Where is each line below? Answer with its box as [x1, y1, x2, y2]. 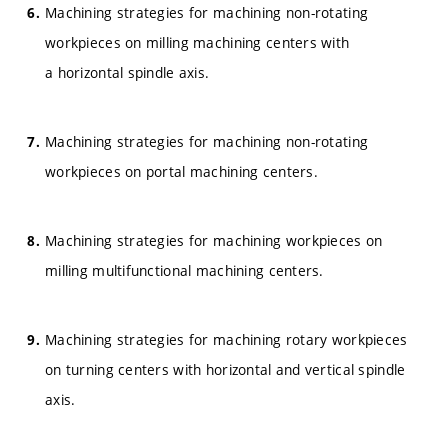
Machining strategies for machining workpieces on [45, 230, 383, 250]
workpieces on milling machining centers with [45, 33, 350, 53]
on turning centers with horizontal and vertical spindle [45, 359, 406, 379]
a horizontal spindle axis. [45, 63, 210, 83]
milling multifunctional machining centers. [45, 260, 324, 280]
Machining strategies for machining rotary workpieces [45, 329, 408, 349]
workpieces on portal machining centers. [45, 162, 318, 181]
